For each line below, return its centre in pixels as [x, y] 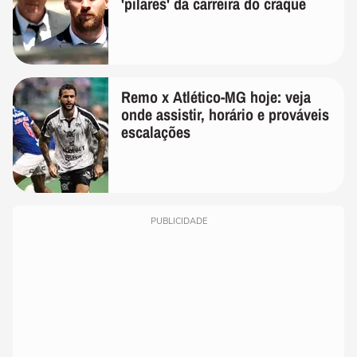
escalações [156, 132]
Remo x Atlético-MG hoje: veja [216, 97]
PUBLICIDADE [178, 222]
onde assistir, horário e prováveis [225, 115]
